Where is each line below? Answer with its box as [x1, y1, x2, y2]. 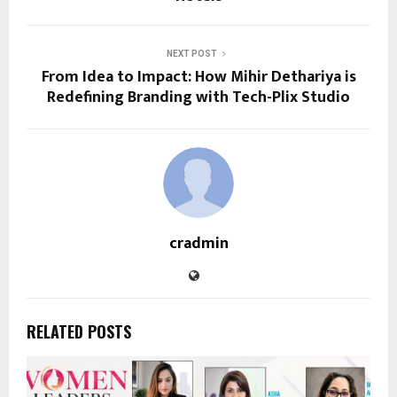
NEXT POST [166, 48, 217, 58]
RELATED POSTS [27, 319, 131, 343]
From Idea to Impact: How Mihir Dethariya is [41, 63, 356, 90]
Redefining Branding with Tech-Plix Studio [47, 83, 350, 111]
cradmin [168, 230, 229, 257]
